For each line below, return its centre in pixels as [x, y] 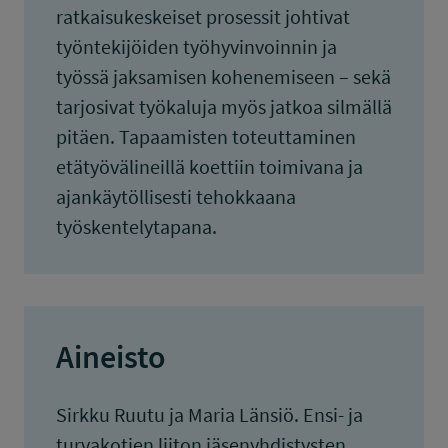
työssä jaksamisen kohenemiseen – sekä [223, 76]
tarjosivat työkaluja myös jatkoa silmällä [224, 106]
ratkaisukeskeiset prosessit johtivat [203, 16]
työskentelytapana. [136, 226]
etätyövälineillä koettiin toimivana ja [209, 166]
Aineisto [111, 357]
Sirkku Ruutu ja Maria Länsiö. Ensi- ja [209, 414]
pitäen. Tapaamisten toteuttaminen [206, 136]
